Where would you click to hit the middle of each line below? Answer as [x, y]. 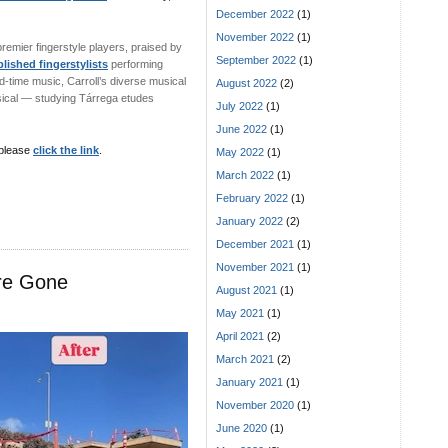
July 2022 [239, 106]
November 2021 [255, 267]
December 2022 [255, 14]
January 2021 [249, 382]
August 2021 [246, 290]
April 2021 [240, 336]
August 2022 [246, 83]
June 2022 [241, 129]
